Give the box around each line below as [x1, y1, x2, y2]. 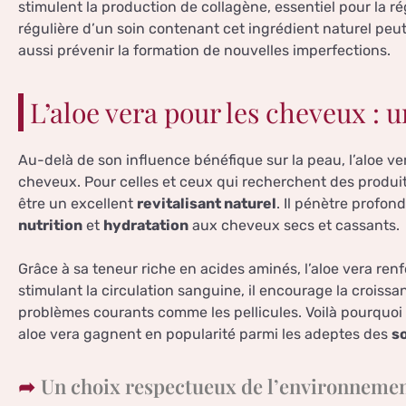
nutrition [18, 217, 82, 235]
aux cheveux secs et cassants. [188, 217, 400, 235]
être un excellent [18, 195, 137, 213]
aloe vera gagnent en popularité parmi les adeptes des [18, 325, 391, 343]
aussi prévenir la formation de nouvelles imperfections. [18, 42, 391, 60]
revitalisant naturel [137, 195, 276, 213]
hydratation [103, 217, 188, 235]
